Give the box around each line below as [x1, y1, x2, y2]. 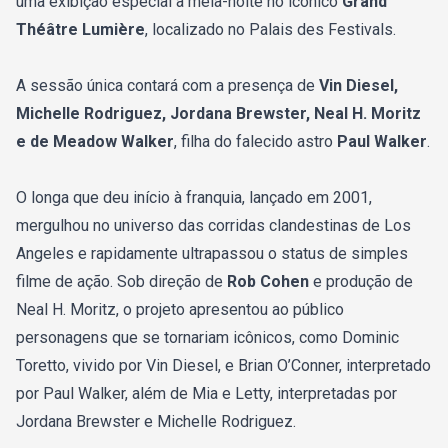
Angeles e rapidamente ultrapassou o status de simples [16, 244, 408, 264]
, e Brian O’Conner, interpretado [218, 356, 431, 376]
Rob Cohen [227, 272, 309, 292]
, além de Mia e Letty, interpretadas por [125, 384, 397, 404]
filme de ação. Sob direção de [16, 272, 227, 292]
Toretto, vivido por [16, 356, 146, 376]
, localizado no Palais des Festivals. [145, 20, 396, 40]
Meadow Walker [53, 132, 174, 152]
